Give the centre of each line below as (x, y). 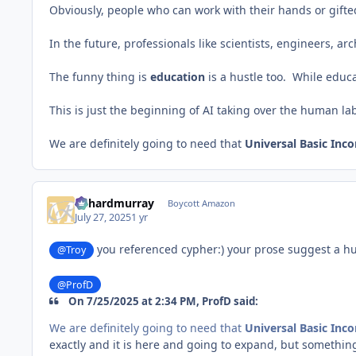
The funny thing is (100, 76)
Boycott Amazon (201, 203)
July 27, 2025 (103, 218)
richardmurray (115, 203)
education (178, 76)
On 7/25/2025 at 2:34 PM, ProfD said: (163, 301)
